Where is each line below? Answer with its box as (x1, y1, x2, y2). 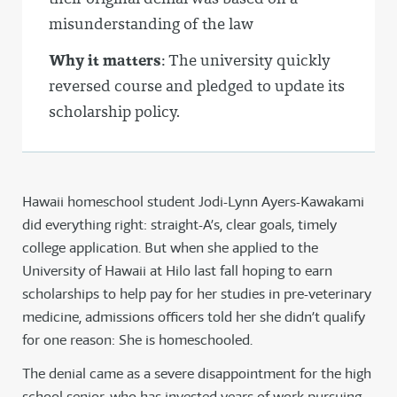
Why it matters (49, 50, 161, 72)
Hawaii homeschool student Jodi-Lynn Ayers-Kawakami (22, 192, 364, 212)
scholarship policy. (49, 101, 180, 123)
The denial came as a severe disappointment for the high (22, 364, 371, 384)
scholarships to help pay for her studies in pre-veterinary (22, 284, 371, 304)
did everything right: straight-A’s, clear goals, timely (22, 215, 337, 235)
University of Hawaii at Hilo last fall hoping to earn (22, 261, 332, 281)
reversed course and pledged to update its (49, 75, 345, 97)
